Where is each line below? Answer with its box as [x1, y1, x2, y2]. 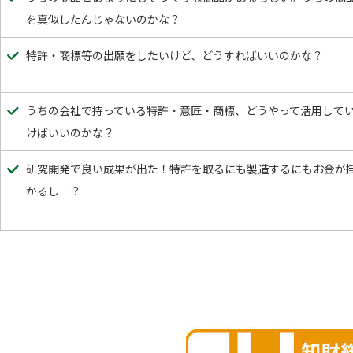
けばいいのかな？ [26, 124, 114, 140]
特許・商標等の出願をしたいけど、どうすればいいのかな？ [26, 47, 323, 63]
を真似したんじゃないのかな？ [26, 11, 180, 27]
